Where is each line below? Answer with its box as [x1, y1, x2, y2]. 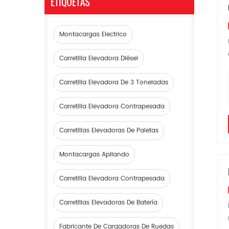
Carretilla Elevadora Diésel [59, 54, 138, 63]
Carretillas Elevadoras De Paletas [59, 126, 158, 135]
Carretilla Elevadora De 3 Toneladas [59, 78, 168, 87]
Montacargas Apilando [59, 150, 129, 159]
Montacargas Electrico [59, 30, 127, 39]
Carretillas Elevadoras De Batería [59, 198, 157, 208]
